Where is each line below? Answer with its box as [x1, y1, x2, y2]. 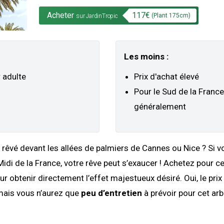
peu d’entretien [81, 188, 142, 198]
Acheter [47, 10, 74, 20]
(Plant [151, 12, 169, 19]
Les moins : [124, 51, 168, 62]
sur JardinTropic [76, 12, 118, 19]
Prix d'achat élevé [134, 71, 199, 82]
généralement [134, 101, 186, 112]
